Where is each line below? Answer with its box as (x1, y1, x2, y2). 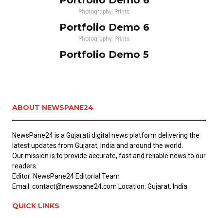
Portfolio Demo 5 (59, 49, 149, 60)
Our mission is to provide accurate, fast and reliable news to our (12, 152, 206, 160)
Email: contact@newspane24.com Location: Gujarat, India (12, 182, 187, 190)
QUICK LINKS (12, 201, 59, 210)
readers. (12, 162, 37, 170)
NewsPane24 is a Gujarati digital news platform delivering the (12, 131, 200, 139)
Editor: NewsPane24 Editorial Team (12, 172, 120, 180)
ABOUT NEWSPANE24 (12, 103, 93, 112)
